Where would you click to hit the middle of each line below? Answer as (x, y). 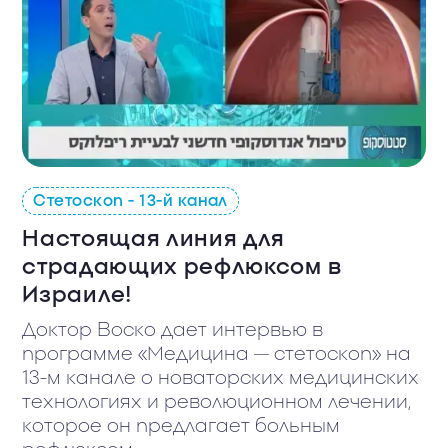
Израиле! (76, 295)
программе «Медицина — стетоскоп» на (217, 355)
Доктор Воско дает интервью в (173, 331)
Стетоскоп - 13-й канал (130, 201)
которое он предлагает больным (181, 427)
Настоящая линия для (154, 239)
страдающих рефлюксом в (182, 267)
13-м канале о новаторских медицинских (221, 379)
